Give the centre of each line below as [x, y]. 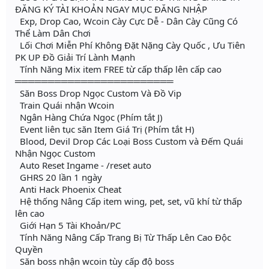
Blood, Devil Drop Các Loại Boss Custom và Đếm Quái [129, 141]
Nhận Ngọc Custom [55, 153]
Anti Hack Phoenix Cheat [68, 189]
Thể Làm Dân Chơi [53, 33]
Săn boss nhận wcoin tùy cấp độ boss [95, 261]
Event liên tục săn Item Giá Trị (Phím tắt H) [105, 129]
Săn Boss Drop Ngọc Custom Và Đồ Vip [98, 93]
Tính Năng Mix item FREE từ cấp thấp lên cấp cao [118, 69]
